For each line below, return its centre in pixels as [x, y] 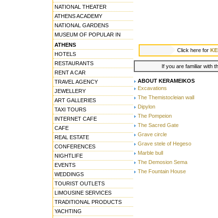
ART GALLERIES [75, 100]
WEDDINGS [69, 174]
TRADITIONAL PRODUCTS [88, 202]
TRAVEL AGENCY [76, 82]
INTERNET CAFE [76, 119]
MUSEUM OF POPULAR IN [88, 35]
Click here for [194, 50]
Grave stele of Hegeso [164, 144]
